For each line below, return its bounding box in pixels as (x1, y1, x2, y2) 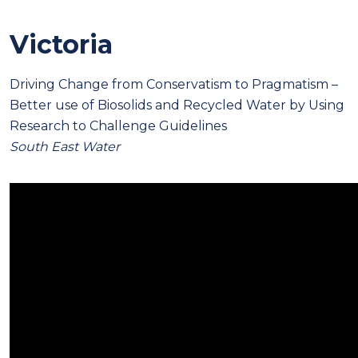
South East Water (10, 138, 120, 154)
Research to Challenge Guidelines (10, 117, 227, 133)
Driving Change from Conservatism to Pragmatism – (10, 76, 338, 92)
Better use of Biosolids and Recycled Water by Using (10, 97, 344, 113)
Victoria (10, 28, 113, 60)
